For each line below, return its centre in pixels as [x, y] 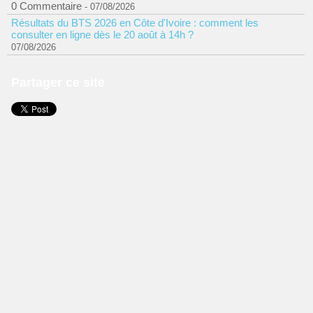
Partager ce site [58, 82]
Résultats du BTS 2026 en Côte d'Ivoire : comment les [135, 23]
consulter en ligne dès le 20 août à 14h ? [102, 35]
